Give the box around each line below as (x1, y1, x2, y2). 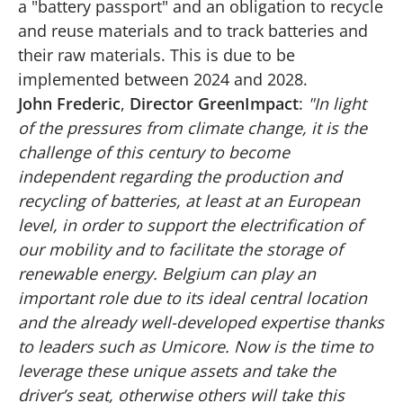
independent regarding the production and (18, 165, 342, 187)
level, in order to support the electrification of (18, 213, 363, 236)
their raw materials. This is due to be (18, 43, 295, 66)
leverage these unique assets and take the (18, 359, 336, 381)
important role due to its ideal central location (18, 286, 367, 309)
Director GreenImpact (130, 92, 299, 114)
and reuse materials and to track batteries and (18, 19, 368, 41)
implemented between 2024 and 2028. (18, 67, 308, 90)
